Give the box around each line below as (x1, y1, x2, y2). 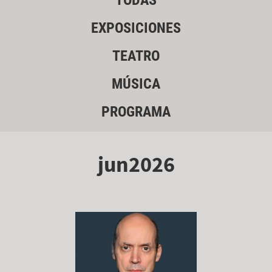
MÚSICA (112, 75, 160, 93)
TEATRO (112, 47, 160, 65)
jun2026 (97, 150, 175, 178)
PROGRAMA (101, 103, 171, 121)
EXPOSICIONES (91, 19, 181, 37)
